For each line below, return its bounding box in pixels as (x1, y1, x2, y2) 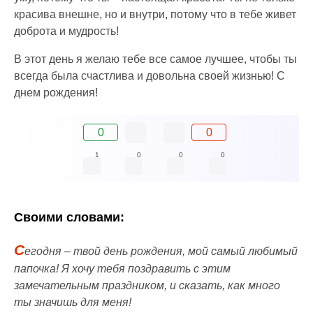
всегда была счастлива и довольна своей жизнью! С (14, 69, 285, 82)
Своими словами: (14, 210, 124, 224)
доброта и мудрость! (14, 24, 119, 37)
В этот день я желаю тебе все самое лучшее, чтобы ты (14, 52, 297, 65)
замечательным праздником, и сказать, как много (14, 279, 280, 291)
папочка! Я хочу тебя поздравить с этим (14, 262, 231, 275)
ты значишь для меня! (14, 296, 131, 308)
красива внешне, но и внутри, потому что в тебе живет (14, 8, 296, 20)
